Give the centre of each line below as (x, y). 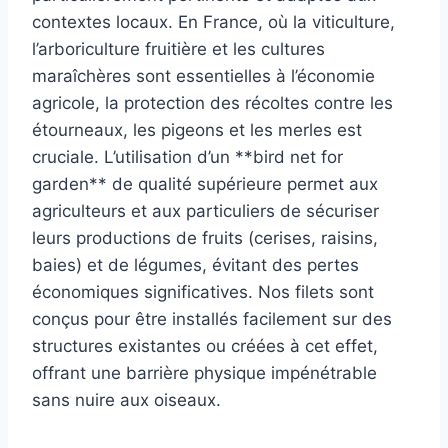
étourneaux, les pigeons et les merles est (197, 129)
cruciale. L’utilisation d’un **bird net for (187, 156)
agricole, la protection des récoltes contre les (212, 102)
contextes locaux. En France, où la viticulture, (213, 21)
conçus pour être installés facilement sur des (212, 318)
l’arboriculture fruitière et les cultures (178, 48)
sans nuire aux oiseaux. (126, 399)
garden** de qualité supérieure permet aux (205, 183)
